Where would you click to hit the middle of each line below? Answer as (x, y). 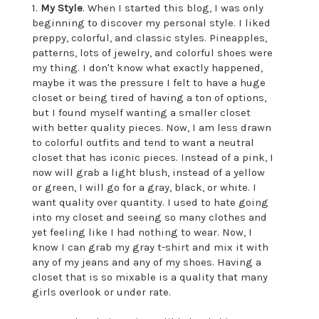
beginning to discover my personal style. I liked (151, 23)
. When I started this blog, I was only (173, 8)
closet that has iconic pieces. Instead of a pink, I (152, 158)
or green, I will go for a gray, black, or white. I (144, 188)
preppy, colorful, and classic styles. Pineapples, (149, 38)
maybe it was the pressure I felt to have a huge (148, 83)
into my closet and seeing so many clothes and (149, 218)
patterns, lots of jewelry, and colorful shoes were (152, 53)
